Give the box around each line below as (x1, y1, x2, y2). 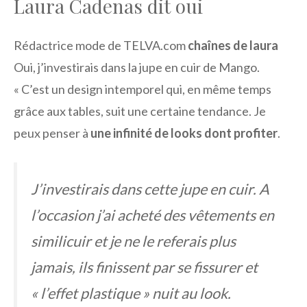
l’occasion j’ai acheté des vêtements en (31, 206, 274, 225)
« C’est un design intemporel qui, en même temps (14, 82, 271, 97)
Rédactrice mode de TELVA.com (14, 38, 188, 53)
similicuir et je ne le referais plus (31, 232, 236, 251)
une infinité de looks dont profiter (90, 125, 278, 141)
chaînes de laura (188, 38, 278, 53)
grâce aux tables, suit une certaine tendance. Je (14, 103, 266, 119)
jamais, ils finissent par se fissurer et (31, 258, 258, 277)
